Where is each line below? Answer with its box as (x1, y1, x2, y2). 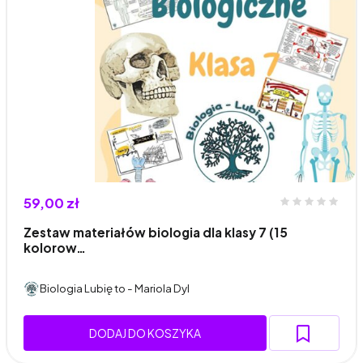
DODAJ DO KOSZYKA (88, 325, 201, 340)
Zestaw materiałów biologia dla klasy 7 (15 (23, 224, 288, 240)
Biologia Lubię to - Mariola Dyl (40, 281, 190, 296)
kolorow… (23, 239, 86, 255)
